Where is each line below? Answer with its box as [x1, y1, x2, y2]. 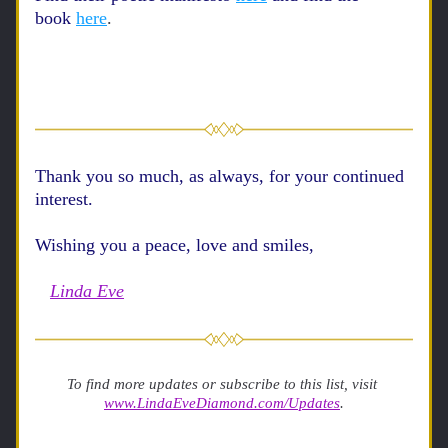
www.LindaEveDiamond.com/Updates [104, 395, 340, 411]
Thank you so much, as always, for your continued [35, 166, 404, 186]
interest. [35, 189, 98, 209]
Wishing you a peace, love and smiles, [35, 235, 319, 255]
